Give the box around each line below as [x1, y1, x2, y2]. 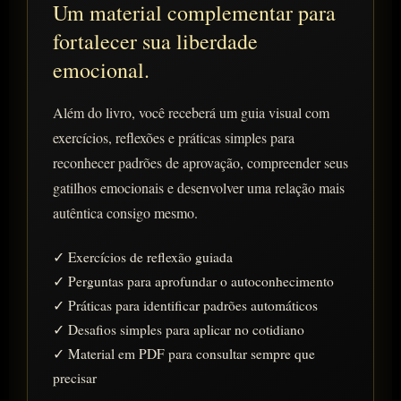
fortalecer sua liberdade [53, 27, 258, 56]
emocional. [53, 55, 149, 85]
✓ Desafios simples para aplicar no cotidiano [53, 320, 304, 339]
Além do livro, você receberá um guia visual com [53, 103, 329, 123]
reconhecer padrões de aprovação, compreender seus [53, 153, 348, 173]
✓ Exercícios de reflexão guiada [53, 248, 233, 267]
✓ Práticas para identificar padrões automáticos [53, 296, 318, 315]
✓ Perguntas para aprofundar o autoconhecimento [53, 272, 334, 291]
